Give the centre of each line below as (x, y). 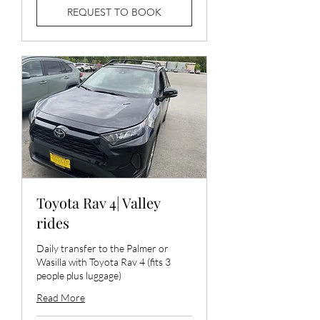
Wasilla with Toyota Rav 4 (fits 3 (104, 261)
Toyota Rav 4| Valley (98, 202)
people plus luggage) (79, 275)
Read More (61, 297)
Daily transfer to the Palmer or (102, 248)
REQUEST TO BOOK (114, 12)
